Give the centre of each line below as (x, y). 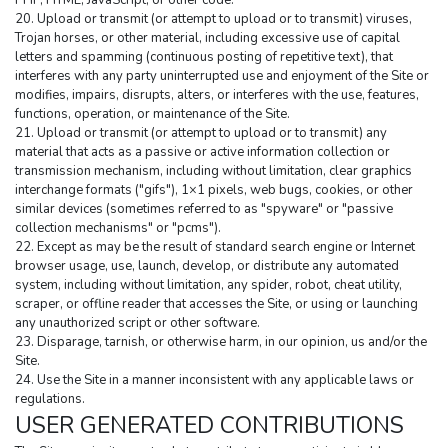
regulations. (50, 399)
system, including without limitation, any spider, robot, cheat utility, (208, 285)
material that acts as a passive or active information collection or (202, 152)
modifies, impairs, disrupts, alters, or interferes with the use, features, (217, 95)
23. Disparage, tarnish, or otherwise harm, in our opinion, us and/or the (221, 342)
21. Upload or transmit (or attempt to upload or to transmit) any (201, 133)
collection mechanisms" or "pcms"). (118, 228)
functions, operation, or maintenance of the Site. (152, 114)
